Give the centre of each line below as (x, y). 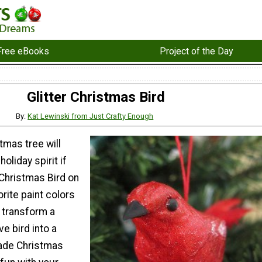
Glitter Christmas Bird (96, 97)
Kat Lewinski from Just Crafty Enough (91, 116)
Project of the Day (196, 51)
